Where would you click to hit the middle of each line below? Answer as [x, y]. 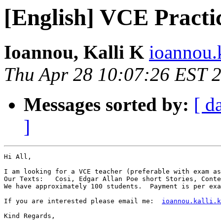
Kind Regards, [30, 216]
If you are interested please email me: [83, 201]
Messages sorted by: [106, 105]
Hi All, [18, 157]
